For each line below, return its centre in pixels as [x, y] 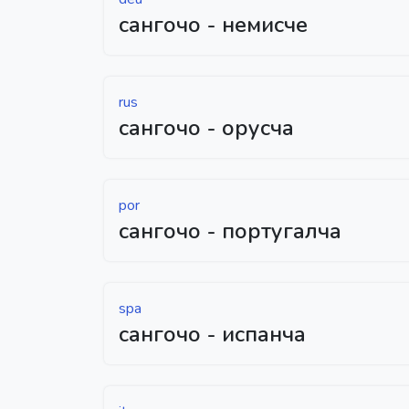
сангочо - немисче [213, 24]
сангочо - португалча [230, 231]
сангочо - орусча [206, 127]
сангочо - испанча [212, 334]
